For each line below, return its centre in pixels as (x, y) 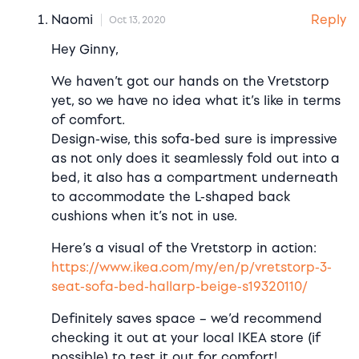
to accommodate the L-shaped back (171, 196)
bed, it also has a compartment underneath (195, 177)
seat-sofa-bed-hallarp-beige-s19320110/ (179, 286)
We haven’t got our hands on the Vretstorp (190, 81)
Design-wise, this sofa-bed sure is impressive (194, 139)
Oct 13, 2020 (137, 20)
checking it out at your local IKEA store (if (186, 337)
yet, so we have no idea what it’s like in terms (196, 100)
